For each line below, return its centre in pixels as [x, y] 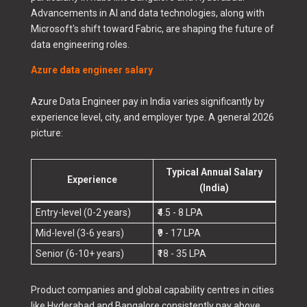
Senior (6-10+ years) [79, 254]
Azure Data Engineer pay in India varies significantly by [147, 102]
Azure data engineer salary [91, 70]
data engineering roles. [80, 45]
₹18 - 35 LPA [182, 254]
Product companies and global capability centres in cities [152, 290]
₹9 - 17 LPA [179, 233]
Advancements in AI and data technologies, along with [147, 13]
